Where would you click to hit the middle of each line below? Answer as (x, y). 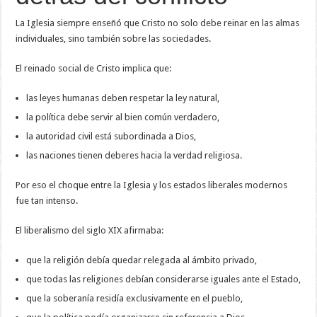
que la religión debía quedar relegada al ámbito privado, (142, 260)
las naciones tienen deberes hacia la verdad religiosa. (134, 155)
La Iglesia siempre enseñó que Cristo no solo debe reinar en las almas (158, 23)
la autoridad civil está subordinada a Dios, (111, 136)
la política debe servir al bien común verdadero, (123, 117)
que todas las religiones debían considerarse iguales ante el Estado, (164, 279)
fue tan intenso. (47, 200)
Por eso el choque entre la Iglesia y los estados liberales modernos (152, 185)
